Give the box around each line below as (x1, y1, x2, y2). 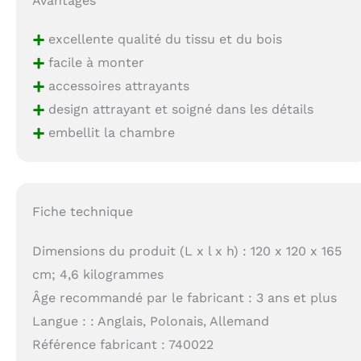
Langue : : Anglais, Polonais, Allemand (32, 313, 270, 329)
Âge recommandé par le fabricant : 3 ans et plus (32, 289, 338, 305)
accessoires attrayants (44, 77, 190, 93)
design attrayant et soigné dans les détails (44, 101, 314, 117)
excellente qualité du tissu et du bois (44, 31, 283, 47)
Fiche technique (32, 203, 134, 219)
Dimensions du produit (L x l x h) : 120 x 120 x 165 (32, 243, 342, 259)
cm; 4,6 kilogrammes (32, 266, 164, 282)
